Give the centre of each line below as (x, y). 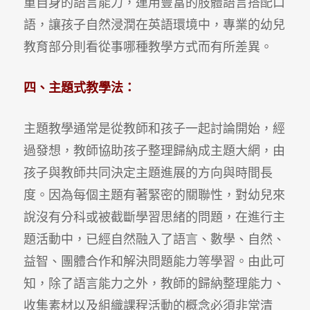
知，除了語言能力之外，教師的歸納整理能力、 (154, 283)
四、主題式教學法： (79, 88)
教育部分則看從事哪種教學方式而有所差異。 (148, 47)
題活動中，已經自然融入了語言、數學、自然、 (154, 239)
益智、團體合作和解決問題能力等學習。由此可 (154, 261)
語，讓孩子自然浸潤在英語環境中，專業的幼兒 (154, 25)
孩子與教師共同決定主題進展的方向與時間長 (148, 173)
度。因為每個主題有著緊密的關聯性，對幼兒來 (154, 195)
